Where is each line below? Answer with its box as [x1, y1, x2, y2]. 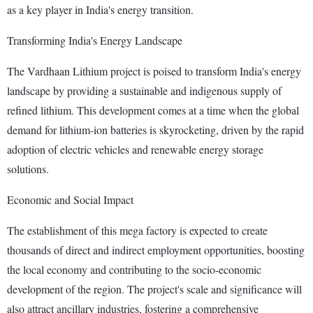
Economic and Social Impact [7, 191, 133, 207]
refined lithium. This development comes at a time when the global [7, 102, 299, 117]
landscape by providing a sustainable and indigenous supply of [7, 82, 282, 98]
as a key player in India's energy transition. [7, 1, 194, 17]
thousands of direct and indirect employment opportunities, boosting [7, 242, 305, 257]
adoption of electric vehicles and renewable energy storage [7, 141, 263, 156]
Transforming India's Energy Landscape [7, 32, 182, 48]
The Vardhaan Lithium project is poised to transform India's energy [7, 63, 301, 78]
